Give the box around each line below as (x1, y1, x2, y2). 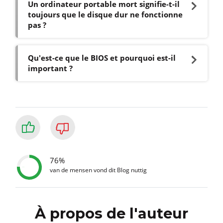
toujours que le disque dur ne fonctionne (28, 9, 183, 20)
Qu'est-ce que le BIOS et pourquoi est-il (28, 53, 176, 63)
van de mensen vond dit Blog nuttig (50, 166, 147, 175)
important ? (28, 63, 73, 74)
